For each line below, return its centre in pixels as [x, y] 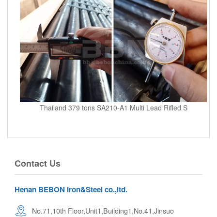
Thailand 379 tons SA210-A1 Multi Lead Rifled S [113, 107]
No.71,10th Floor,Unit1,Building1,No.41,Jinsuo [103, 210]
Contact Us [38, 163]
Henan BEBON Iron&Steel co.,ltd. [71, 189]
